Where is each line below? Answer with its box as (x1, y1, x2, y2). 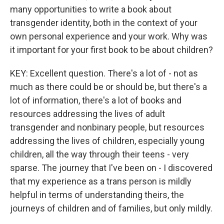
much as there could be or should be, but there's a (10, 81, 207, 92)
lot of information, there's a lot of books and (10, 95, 181, 105)
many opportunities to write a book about (10, 4, 171, 14)
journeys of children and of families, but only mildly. (10, 203, 212, 213)
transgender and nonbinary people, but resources (10, 122, 204, 132)
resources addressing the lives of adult (10, 108, 165, 119)
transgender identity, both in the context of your (10, 17, 197, 28)
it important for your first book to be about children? (10, 44, 213, 55)
